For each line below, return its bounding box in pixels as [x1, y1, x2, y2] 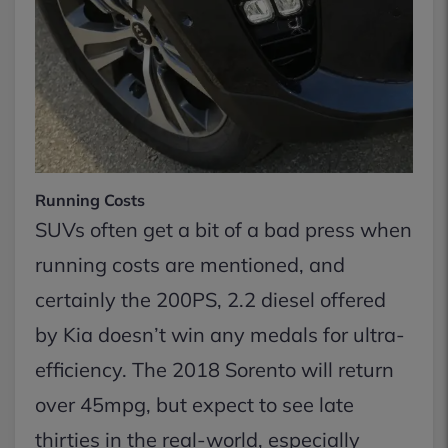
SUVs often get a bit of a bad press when [35, 217, 412, 242]
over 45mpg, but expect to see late [35, 392, 354, 417]
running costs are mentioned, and [35, 252, 345, 277]
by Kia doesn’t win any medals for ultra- [35, 322, 405, 347]
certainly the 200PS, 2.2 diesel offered [35, 287, 386, 312]
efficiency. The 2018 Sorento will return [35, 357, 394, 382]
